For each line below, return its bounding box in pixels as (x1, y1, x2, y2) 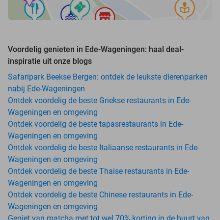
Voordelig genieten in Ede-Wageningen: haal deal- (8, 44, 184, 54)
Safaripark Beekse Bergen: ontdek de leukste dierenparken (8, 72, 208, 82)
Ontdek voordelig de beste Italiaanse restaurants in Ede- (8, 142, 199, 152)
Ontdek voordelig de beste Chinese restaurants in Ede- (8, 190, 193, 199)
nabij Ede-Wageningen (8, 83, 85, 93)
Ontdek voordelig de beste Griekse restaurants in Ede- (8, 95, 191, 105)
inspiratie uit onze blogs (8, 56, 92, 66)
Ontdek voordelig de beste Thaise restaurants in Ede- (8, 166, 189, 176)
